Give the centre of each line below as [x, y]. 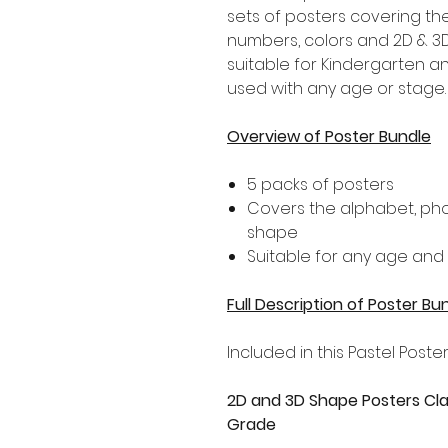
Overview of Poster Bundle [329, 136]
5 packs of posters [320, 184]
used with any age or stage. [336, 88]
